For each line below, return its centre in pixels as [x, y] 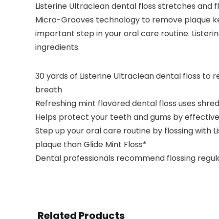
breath [49, 89]
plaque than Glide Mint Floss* [91, 144]
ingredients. [57, 47]
